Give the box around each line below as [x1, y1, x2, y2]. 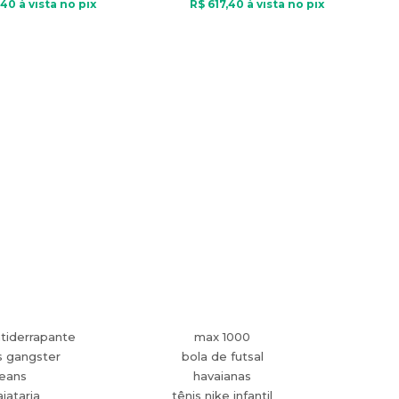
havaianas [193, 369, 252, 383]
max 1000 [194, 330, 251, 344]
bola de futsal [181, 349, 264, 363]
